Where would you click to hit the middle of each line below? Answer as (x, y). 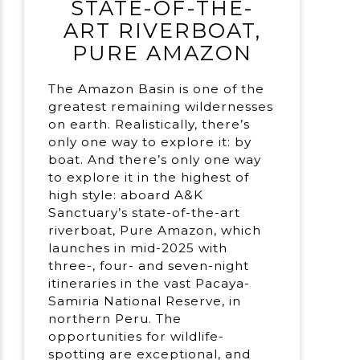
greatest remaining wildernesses (161, 107)
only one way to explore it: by (150, 142)
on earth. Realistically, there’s (149, 125)
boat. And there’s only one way (155, 160)
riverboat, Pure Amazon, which (155, 231)
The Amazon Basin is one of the (157, 89)
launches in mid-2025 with (138, 248)
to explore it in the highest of (149, 178)
